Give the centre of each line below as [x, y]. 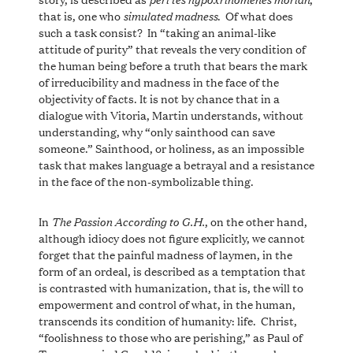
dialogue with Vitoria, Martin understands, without [171, 114]
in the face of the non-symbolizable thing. [146, 180]
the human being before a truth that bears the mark [173, 65]
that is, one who [80, 15]
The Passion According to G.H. [128, 220]
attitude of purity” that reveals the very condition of [172, 48]
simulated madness [170, 15]
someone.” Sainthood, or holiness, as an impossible [171, 147]
